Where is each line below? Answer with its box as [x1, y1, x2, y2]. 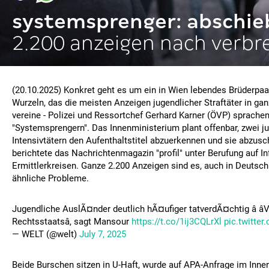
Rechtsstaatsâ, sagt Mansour [12, 216, 131, 227]
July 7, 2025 [79, 229, 126, 240]
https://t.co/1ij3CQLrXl [131, 216, 222, 227]
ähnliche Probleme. [12, 173, 89, 184]
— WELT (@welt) [12, 229, 79, 240]
